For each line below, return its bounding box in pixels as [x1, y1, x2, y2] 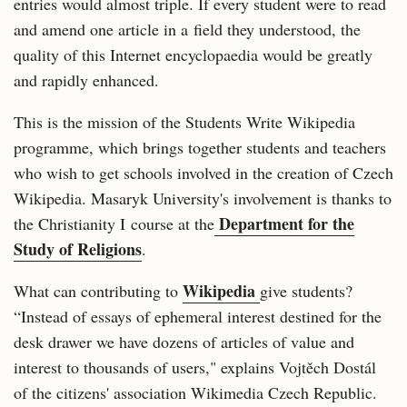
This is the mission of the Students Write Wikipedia [14, 111, 355, 133]
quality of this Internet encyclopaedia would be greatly [14, 44, 372, 65]
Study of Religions [14, 237, 142, 261]
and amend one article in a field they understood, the [14, 18, 361, 40]
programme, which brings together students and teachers [14, 136, 386, 158]
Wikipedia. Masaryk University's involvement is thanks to [14, 187, 392, 209]
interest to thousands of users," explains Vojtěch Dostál [14, 356, 376, 378]
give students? [260, 280, 352, 302]
